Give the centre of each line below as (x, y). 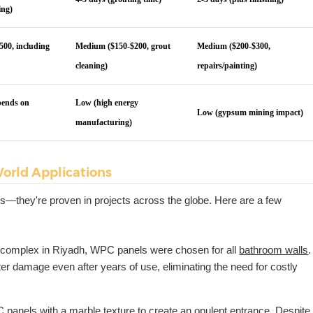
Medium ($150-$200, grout (123, 46)
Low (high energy (107, 103)
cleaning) (92, 66)
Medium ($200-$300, (234, 46)
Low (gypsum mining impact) (250, 113)
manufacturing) (104, 123)
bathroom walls (274, 250)
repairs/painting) (227, 66)
